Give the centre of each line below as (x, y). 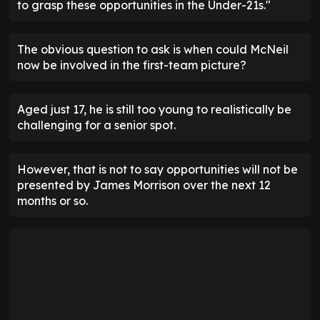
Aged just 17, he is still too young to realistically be (154, 110)
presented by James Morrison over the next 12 (144, 185)
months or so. (52, 201)
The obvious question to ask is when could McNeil (153, 50)
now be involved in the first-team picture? (132, 65)
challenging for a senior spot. (96, 125)
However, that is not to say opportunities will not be (157, 170)
